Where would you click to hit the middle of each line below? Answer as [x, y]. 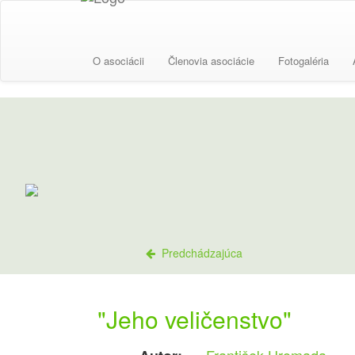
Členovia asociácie [211, 61]
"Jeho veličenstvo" [194, 319]
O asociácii [118, 61]
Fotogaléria [303, 61]
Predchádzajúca [199, 253]
